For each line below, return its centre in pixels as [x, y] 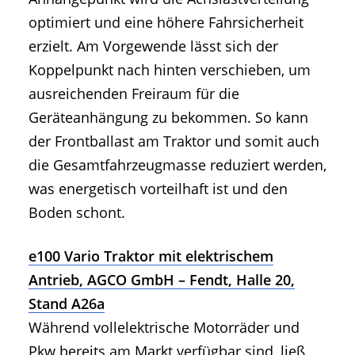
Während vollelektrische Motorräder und [164, 327]
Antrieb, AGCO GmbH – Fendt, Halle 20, [162, 279]
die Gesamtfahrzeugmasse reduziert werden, [177, 164]
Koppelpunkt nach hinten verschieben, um [170, 69]
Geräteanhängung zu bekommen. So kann [168, 117]
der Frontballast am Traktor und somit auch [174, 141]
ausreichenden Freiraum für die [134, 93]
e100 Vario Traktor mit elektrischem [151, 256]
